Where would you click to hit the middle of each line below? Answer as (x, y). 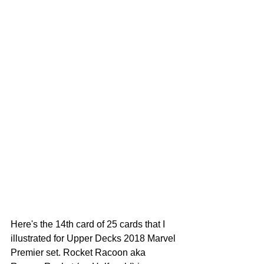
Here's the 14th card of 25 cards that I (89, 225)
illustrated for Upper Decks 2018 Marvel (94, 239)
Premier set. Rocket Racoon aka (79, 253)
